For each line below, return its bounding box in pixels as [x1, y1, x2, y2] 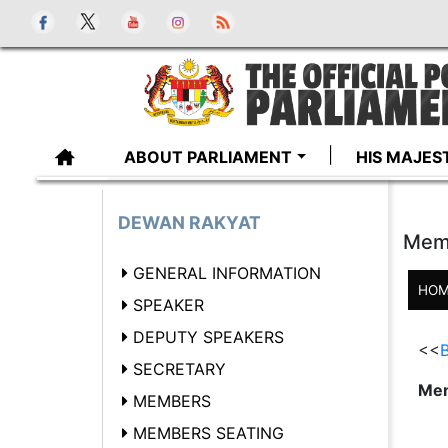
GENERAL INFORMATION [133, 263, 321, 283]
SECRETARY [133, 359, 226, 379]
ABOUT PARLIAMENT [124, 147, 293, 167]
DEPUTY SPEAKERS [133, 327, 284, 347]
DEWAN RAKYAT [118, 212, 261, 233]
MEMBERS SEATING [133, 423, 284, 443]
